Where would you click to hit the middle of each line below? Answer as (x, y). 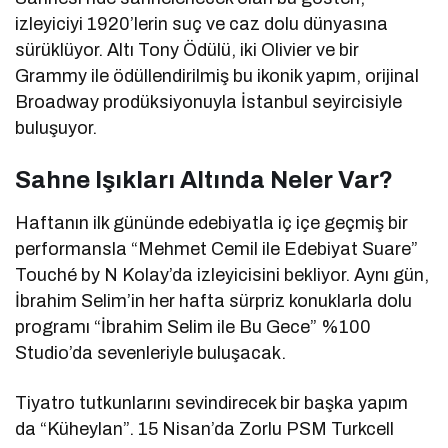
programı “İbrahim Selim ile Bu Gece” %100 (193, 327)
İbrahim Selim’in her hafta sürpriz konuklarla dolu (214, 301)
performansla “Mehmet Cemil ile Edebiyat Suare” (217, 249)
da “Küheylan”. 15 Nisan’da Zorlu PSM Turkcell (205, 429)
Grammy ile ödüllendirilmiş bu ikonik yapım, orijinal (217, 76)
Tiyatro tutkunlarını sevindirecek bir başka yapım (212, 403)
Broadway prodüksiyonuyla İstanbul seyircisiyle (209, 102)
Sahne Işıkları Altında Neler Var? (204, 180)
